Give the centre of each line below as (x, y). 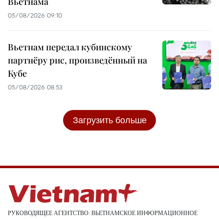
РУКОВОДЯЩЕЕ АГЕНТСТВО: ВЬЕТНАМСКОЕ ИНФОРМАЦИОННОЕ (103, 213)
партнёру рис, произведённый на (77, 60)
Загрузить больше (109, 120)
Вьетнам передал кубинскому (70, 47)
